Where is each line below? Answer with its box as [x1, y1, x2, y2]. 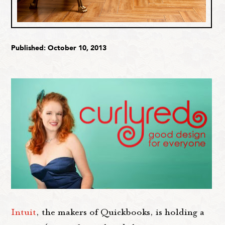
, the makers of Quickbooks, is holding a [36, 206, 205, 218]
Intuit [11, 206, 37, 218]
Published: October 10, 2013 [11, 43, 107, 53]
